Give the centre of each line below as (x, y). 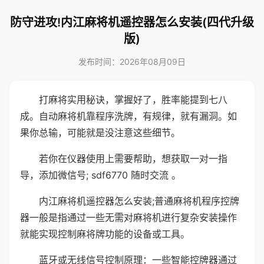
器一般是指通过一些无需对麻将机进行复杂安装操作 (128, 217)
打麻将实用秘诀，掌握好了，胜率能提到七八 (133, 100)
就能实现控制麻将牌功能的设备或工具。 (105, 234)
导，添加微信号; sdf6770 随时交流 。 (100, 175)
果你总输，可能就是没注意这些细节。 (100, 133)
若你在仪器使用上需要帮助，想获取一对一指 (133, 159)
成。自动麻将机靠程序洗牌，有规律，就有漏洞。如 (128, 116)
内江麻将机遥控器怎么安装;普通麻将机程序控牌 (139, 201)
